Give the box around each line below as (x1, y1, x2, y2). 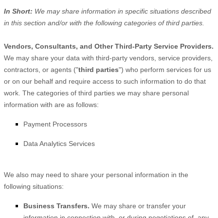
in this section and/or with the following (4, 19, 124, 27)
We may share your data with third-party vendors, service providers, (4, 54, 213, 62)
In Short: (4, 7, 33, 15)
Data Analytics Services (23, 140, 95, 147)
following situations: (4, 182, 64, 190)
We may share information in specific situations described (33, 7, 211, 15)
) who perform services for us (121, 66, 211, 73)
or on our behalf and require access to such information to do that (4, 77, 206, 85)
